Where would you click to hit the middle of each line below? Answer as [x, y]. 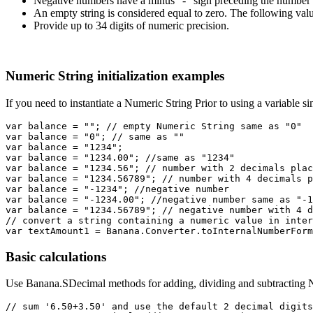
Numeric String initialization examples [117, 76]
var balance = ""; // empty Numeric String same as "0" [154, 126]
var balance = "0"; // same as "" [95, 137]
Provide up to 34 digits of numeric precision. [131, 25]
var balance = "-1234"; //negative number [117, 189]
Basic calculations [56, 256]
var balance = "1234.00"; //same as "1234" [120, 158]
